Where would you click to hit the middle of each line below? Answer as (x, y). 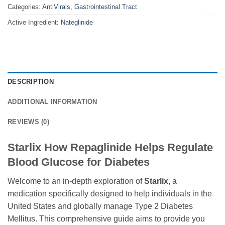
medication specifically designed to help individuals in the (110, 194)
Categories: (25, 7)
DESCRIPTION (31, 82)
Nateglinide (77, 23)
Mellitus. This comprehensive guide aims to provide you (106, 219)
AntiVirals (56, 7)
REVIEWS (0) (28, 122)
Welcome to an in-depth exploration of (76, 181)
